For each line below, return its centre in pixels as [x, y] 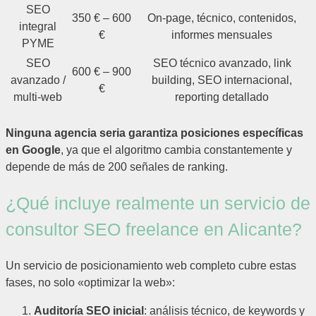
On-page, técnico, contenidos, [222, 18]
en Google [33, 150]
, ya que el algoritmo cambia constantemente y [176, 150]
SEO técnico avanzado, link [222, 63]
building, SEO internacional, [222, 80]
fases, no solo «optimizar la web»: [90, 282]
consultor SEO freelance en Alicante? [154, 229]
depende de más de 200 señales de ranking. [117, 167]
